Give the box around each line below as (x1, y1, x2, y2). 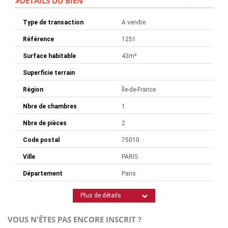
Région (23, 86, 43, 94)
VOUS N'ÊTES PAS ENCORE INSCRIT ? (8, 214, 141, 225)
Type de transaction (23, 19, 83, 26)
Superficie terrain (23, 69, 75, 77)
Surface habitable (23, 52, 76, 60)
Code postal (23, 136, 60, 144)
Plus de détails (80, 192, 121, 199)
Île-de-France (122, 86, 156, 94)
